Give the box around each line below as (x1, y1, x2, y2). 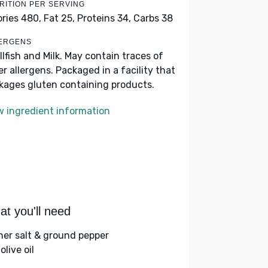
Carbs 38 (133, 13, 173, 24)
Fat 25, (44, 13, 75, 24)
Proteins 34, (77, 13, 131, 24)
